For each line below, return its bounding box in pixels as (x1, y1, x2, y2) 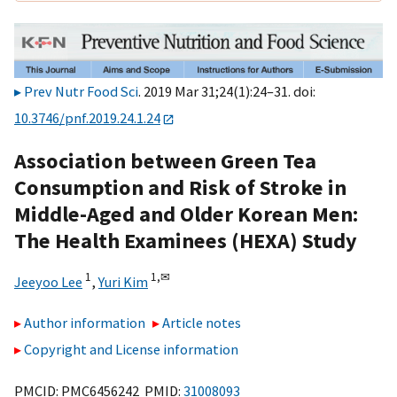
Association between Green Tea (14, 146, 316, 175)
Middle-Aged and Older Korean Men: (14, 199, 358, 228)
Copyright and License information (24, 340, 238, 359)
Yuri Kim (98, 272, 148, 291)
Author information (24, 314, 145, 332)
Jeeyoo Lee (14, 272, 82, 291)
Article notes (162, 314, 242, 332)
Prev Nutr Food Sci (24, 82, 138, 101)
